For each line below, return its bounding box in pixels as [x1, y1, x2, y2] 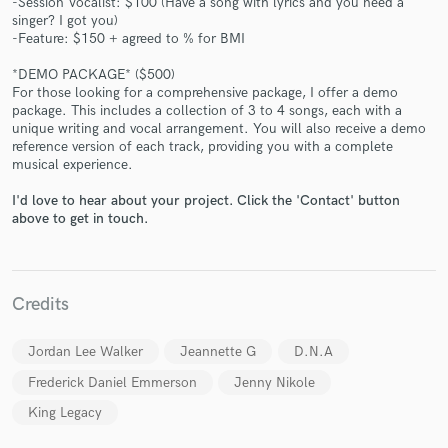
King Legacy [28, 403, 102, 421]
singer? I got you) [12, 11, 118, 29]
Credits [12, 293, 69, 317]
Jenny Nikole [234, 373, 316, 391]
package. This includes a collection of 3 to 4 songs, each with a [12, 102, 402, 120]
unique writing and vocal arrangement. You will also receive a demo [12, 120, 426, 138]
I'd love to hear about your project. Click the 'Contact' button [12, 192, 400, 210]
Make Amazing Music [142, 117, 306, 140]
